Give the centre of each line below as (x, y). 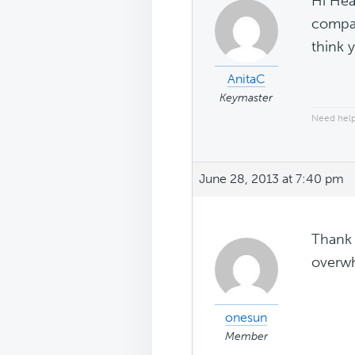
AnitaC (246, 78)
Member (246, 336)
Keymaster (246, 97)
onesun (246, 317)
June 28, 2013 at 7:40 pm (271, 178)
